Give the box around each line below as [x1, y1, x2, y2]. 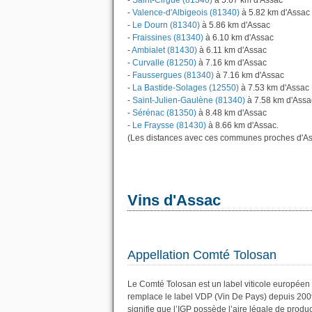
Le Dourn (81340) [132, 20, 200, 30]
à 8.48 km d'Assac [196, 108, 267, 118]
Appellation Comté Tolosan [127, 248, 276, 262]
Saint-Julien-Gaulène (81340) [132, 95, 245, 105]
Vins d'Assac [127, 192, 221, 209]
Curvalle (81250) [132, 58, 196, 68]
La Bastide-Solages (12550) [132, 83, 239, 93]
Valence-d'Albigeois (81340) [132, 8, 240, 17]
